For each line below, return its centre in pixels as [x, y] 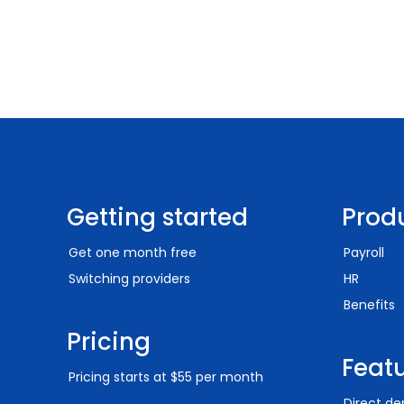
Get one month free [133, 252]
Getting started [157, 217]
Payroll [364, 252]
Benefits [369, 305]
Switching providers [129, 279]
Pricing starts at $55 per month [166, 377]
